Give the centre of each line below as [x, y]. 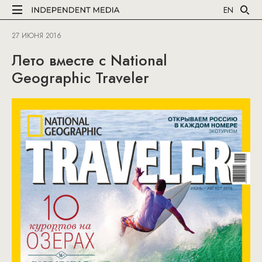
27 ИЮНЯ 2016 [37, 36]
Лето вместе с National [89, 60]
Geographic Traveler [80, 78]
